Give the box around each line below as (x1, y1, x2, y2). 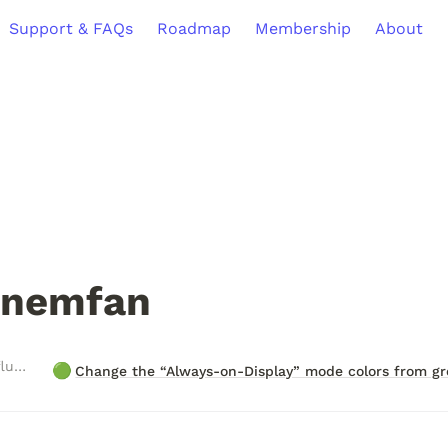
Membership (254, 18, 351, 38)
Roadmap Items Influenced (14, 358, 26, 374)
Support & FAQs (8, 18, 133, 38)
